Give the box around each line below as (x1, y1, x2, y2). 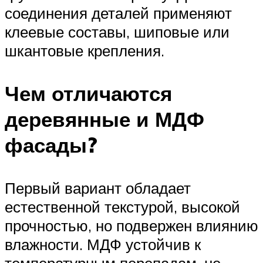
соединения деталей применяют (5, 3, 232, 22)
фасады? (5, 131, 97, 158)
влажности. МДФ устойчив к (5, 235, 201, 254)
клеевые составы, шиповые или (5, 22, 230, 41)
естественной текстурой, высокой (5, 197, 240, 217)
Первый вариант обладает (5, 178, 191, 198)
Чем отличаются (5, 80, 172, 106)
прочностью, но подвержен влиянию (5, 216, 258, 235)
